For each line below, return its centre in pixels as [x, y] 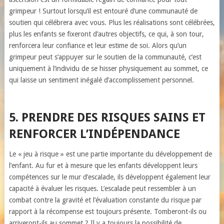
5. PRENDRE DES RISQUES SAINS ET [107, 117]
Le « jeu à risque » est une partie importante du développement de [110, 154]
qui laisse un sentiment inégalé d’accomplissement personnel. [101, 80]
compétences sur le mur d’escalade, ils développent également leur [109, 177]
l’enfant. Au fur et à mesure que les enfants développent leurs [103, 165]
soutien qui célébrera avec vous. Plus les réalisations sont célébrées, [112, 22]
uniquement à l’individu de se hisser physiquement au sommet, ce [108, 68]
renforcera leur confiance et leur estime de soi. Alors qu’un [97, 45]
